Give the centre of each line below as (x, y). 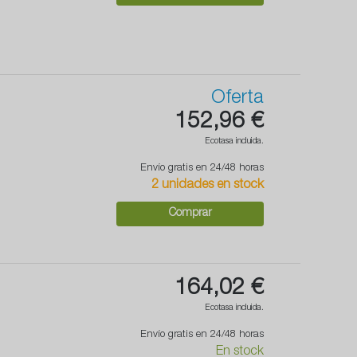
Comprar (190, 214)
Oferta (237, 99)
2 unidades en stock (208, 186)
